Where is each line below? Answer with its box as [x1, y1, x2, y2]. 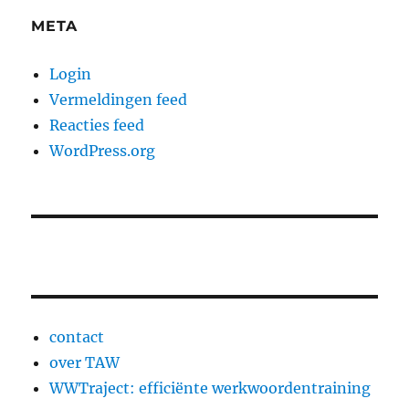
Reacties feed [49, 116, 145, 135]
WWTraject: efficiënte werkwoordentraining [49, 379, 372, 398]
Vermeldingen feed [49, 90, 188, 110]
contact [49, 328, 105, 347]
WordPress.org [49, 142, 156, 161]
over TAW [49, 353, 121, 372]
